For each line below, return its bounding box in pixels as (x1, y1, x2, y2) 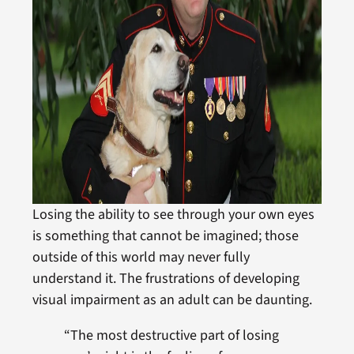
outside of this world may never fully (32, 247, 250, 267)
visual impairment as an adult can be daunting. (32, 290, 312, 310)
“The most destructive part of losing (63, 326, 279, 345)
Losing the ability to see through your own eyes (32, 205, 314, 224)
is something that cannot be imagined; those (32, 226, 299, 246)
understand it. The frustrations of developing (32, 269, 299, 288)
